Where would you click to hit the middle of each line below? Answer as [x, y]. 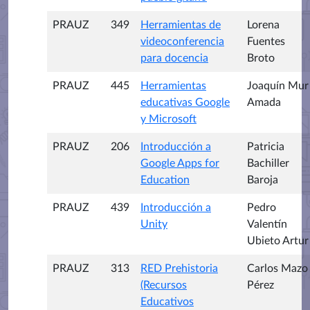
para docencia [174, 58]
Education [165, 180]
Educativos [167, 302]
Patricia [266, 147]
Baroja [263, 180]
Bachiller [268, 163]
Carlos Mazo [277, 268]
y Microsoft [168, 119]
